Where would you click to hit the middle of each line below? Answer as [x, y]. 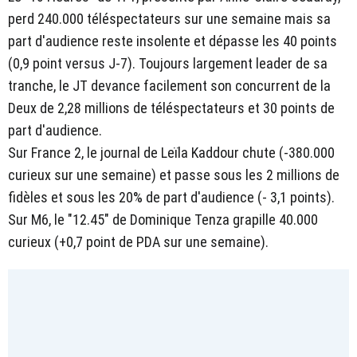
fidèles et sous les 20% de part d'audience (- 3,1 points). [173, 197]
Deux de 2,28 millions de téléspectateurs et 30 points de [171, 108]
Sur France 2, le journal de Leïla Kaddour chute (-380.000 [171, 152]
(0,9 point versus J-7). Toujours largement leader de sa [168, 63]
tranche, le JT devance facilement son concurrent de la [169, 85]
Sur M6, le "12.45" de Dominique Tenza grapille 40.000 [163, 219]
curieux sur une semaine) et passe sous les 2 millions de [174, 175]
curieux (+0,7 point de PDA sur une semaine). [140, 241]
